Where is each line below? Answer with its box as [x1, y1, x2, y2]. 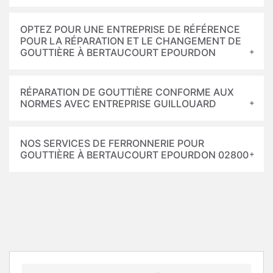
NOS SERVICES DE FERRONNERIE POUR [20, 137, 204, 149]
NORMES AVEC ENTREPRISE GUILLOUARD [20, 97, 216, 110]
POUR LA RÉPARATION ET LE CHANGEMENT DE [20, 35, 241, 47]
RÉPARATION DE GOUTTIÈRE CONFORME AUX [20, 86, 234, 98]
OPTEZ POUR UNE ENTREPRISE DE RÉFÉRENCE [20, 23, 240, 35]
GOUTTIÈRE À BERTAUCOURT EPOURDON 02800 [20, 149, 249, 161]
